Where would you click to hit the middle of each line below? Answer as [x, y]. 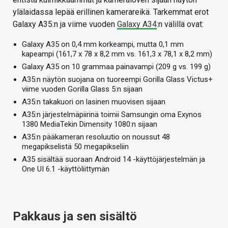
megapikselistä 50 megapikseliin [75, 146]
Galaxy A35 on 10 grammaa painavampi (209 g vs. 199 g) [116, 66]
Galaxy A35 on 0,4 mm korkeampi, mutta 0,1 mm [103, 44]
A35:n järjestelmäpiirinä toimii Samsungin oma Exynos [112, 114]
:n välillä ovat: [180, 24]
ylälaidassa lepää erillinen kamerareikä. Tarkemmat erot [111, 12]
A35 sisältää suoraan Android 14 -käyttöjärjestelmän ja [113, 159]
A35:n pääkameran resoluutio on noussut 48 [96, 137]
